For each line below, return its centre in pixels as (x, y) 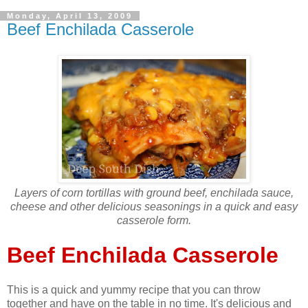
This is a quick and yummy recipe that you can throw (134, 290)
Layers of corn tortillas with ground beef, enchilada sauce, (154, 193)
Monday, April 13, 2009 (70, 15)
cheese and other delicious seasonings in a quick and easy (154, 207)
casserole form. (154, 221)
